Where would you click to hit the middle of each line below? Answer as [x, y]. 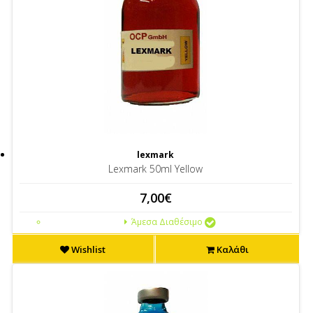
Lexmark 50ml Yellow [156, 169]
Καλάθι [231, 249]
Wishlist [88, 249]
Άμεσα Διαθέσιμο [166, 222]
